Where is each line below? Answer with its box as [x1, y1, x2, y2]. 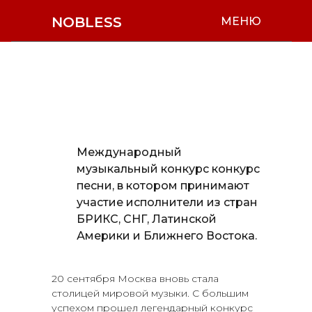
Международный [77, 145, 182, 159]
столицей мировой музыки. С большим [52, 286, 249, 299]
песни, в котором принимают [77, 178, 249, 192]
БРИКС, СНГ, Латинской [77, 212, 217, 226]
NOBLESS [52, 14, 122, 31]
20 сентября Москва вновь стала [52, 272, 219, 285]
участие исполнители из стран [77, 195, 258, 209]
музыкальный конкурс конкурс [77, 162, 260, 175]
